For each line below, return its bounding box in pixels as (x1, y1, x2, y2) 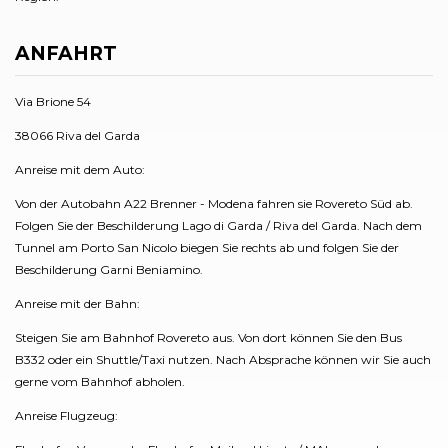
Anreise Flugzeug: (15, 407, 118, 423)
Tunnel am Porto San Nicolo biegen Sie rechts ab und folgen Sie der (15, 239, 399, 255)
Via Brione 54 (15, 93, 91, 109)
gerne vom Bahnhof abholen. (15, 373, 185, 389)
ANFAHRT (15, 42, 117, 65)
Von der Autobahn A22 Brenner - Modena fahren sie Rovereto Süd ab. (15, 195, 413, 211)
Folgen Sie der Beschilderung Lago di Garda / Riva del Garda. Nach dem (15, 217, 422, 233)
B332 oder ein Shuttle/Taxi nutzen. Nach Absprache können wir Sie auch (15, 351, 431, 367)
